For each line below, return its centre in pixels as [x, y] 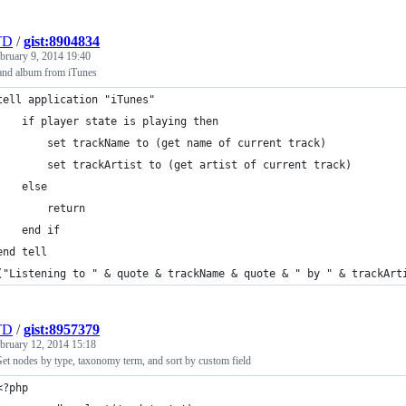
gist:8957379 [62, 329]
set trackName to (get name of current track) [187, 143]
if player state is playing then [120, 121]
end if [41, 230]
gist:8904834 [62, 41]
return [66, 208]
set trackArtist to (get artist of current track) [199, 165]
